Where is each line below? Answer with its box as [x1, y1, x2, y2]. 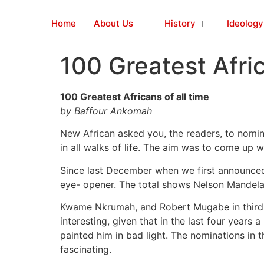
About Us [94, 18, 133, 29]
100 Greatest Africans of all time [60, 91, 212, 103]
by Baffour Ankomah [60, 105, 152, 117]
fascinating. [60, 243, 111, 256]
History [164, 18, 196, 29]
